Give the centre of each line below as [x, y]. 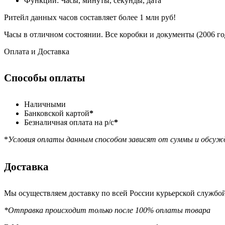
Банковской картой [57, 113]
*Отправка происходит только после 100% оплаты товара [107, 210]
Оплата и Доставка [37, 51]
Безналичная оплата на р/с [69, 122]
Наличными [45, 104]
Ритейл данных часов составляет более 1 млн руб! [90, 17]
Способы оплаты [44, 78]
